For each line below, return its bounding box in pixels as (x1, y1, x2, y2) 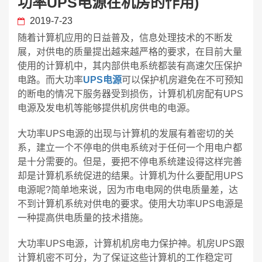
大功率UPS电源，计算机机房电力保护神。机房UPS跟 (18, 239, 244, 249)
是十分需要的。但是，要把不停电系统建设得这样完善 (18, 157, 242, 167)
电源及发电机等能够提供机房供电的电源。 (18, 103, 195, 113)
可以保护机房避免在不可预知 (122, 75, 243, 85)
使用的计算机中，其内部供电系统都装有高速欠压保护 (18, 61, 242, 71)
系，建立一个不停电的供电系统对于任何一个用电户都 (18, 143, 242, 153)
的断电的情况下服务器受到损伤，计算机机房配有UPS (18, 89, 243, 99)
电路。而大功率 (18, 75, 83, 85)
